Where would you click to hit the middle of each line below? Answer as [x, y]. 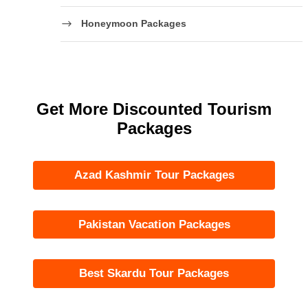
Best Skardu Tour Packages [154, 274]
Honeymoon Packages [134, 23]
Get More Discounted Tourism [154, 109]
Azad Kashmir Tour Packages [154, 175]
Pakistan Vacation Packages [154, 224]
